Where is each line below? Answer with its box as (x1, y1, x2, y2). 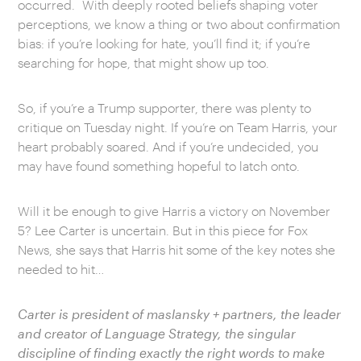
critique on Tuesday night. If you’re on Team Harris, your (18, 119, 338, 135)
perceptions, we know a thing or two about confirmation (18, 16, 341, 31)
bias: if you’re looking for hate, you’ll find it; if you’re (18, 35, 311, 51)
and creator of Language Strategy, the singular (18, 326, 297, 341)
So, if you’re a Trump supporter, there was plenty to (18, 100, 312, 115)
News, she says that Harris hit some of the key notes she (18, 242, 336, 257)
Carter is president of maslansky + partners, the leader (18, 306, 342, 322)
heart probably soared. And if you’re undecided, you (18, 139, 319, 154)
